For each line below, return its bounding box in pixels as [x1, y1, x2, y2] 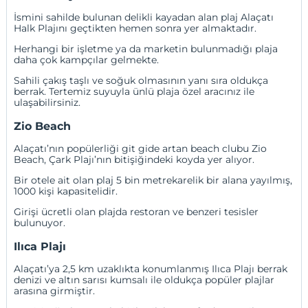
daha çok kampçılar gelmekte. [14, 54, 159, 67]
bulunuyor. [14, 217, 66, 230]
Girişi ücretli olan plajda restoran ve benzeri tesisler [14, 206, 259, 219]
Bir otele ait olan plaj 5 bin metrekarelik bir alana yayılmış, [14, 174, 293, 187]
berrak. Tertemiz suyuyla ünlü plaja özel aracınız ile [14, 85, 255, 98]
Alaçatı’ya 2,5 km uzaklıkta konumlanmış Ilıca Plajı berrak [14, 262, 288, 275]
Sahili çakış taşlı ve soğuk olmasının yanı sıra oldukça [14, 74, 269, 87]
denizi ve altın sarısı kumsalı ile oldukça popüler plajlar [14, 273, 275, 286]
